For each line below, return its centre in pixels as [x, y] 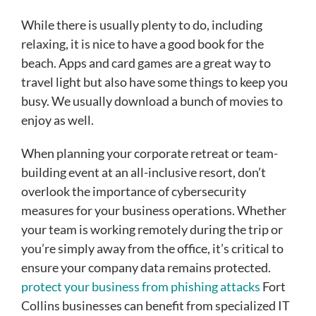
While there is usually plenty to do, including [142, 25]
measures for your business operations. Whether [154, 211]
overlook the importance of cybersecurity [134, 192]
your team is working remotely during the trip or [152, 230]
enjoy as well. [57, 120]
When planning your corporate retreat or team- [150, 153]
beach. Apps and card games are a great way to [146, 63]
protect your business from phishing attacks [141, 287]
